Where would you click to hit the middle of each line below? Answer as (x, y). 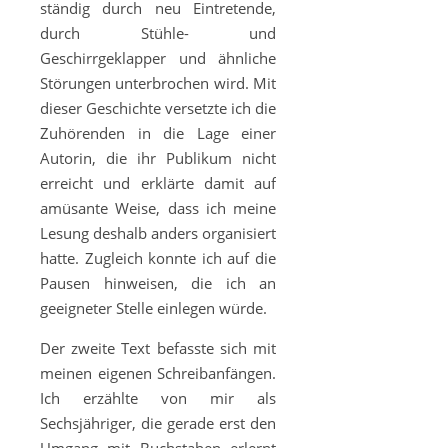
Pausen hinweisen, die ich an (158, 283)
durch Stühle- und (158, 33)
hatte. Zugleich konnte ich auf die (158, 258)
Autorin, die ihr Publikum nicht (158, 158)
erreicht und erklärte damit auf (158, 183)
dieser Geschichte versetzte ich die (158, 108)
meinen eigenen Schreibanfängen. (158, 373)
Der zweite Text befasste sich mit (158, 348)
